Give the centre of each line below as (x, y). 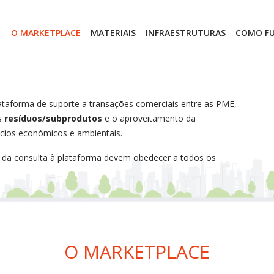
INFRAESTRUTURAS (186, 33)
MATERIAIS (113, 33)
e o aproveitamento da (149, 118)
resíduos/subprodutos (53, 118)
